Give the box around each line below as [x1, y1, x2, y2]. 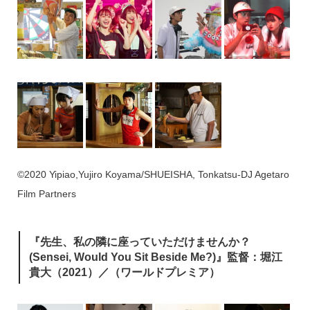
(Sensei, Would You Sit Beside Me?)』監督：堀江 [28, 250, 282, 263]
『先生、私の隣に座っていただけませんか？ [28, 235, 250, 248]
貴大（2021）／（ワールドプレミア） [28, 266, 220, 278]
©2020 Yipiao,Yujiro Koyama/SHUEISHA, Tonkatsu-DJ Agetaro [17, 169, 289, 181]
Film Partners [17, 188, 76, 200]
